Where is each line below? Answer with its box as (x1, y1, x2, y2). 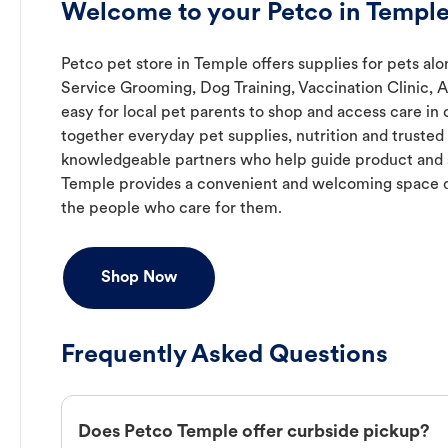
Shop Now (101, 270, 177, 287)
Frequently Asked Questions (61, 343, 388, 369)
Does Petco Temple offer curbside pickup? (78, 422, 430, 442)
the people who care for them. (61, 201, 282, 218)
